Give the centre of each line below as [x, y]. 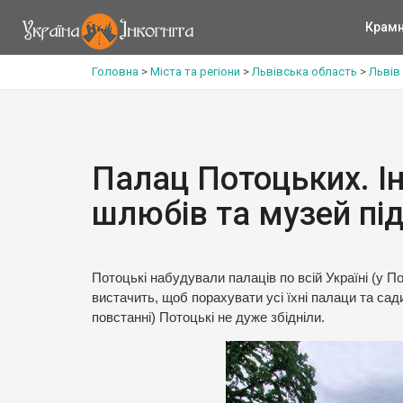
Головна [115, 72]
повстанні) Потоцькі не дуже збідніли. [208, 318]
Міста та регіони [195, 72]
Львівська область [304, 72]
